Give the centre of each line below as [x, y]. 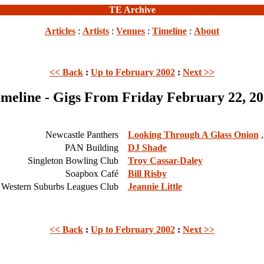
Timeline [169, 31]
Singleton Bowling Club [74, 160]
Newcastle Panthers [83, 134]
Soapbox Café [93, 173]
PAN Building [93, 147]
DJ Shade [147, 147]
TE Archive [132, 10]
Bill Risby [147, 173]
